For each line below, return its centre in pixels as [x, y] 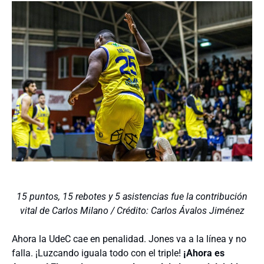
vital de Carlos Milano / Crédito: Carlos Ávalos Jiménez [132, 211]
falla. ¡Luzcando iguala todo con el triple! [98, 253]
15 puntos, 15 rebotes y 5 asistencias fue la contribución [132, 197]
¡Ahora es [204, 253]
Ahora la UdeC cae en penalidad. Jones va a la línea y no [129, 239]
